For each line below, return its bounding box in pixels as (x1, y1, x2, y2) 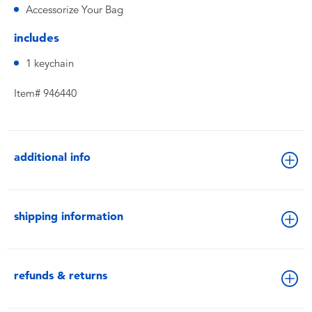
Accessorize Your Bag (26, 3, 123, 16)
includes (14, 31, 59, 45)
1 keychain (26, 57, 74, 70)
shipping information (14, 210, 123, 223)
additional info (14, 150, 91, 164)
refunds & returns (14, 269, 107, 282)
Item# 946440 (14, 87, 77, 100)
